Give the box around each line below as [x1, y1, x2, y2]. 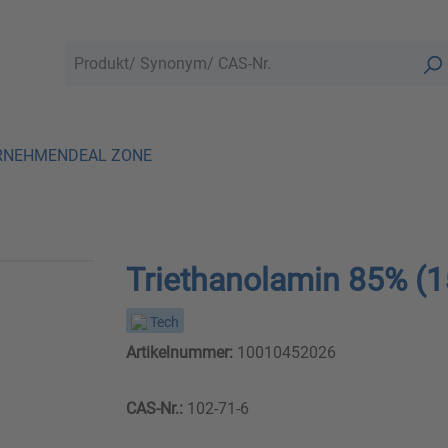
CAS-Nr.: [125, 399, 183, 419]
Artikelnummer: [125, 343, 233, 363]
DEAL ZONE [68, 145, 152, 165]
